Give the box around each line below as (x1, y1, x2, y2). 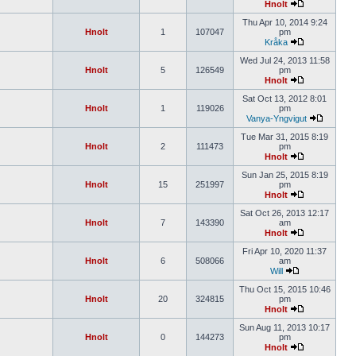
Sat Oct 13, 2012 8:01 (242, 94, 327, 103)
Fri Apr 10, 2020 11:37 (242, 246, 327, 256)
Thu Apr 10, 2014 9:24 (242, 17, 327, 27)
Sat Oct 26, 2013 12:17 (240, 208, 329, 218)
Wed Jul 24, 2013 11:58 (239, 56, 330, 65)
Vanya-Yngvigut (246, 114, 307, 123)
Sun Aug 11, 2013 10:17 (239, 323, 330, 332)
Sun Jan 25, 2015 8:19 (241, 170, 328, 180)
